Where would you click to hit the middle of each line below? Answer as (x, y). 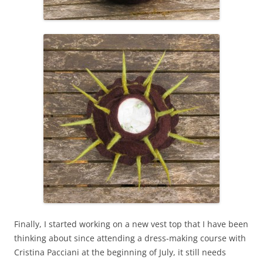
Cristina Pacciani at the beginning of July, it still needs (120, 252)
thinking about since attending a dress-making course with (130, 238)
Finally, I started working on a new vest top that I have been (131, 224)
